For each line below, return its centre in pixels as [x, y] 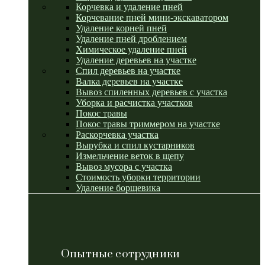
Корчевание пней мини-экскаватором [152, 17]
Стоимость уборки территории [138, 177]
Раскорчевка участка [117, 135]
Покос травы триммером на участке [148, 124]
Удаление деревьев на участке [136, 60]
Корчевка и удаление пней [129, 7]
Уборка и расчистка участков [134, 103]
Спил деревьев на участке [128, 71]
